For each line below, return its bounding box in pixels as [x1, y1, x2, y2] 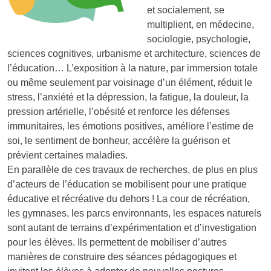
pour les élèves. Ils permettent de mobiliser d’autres [7, 237, 227, 247]
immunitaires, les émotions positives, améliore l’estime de [7, 120, 253, 131]
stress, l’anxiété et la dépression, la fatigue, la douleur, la [7, 91, 249, 102]
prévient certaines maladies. [7, 149, 128, 160]
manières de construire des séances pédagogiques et [7, 251, 237, 262]
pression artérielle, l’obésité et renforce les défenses [7, 106, 230, 117]
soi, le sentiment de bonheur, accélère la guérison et [7, 135, 230, 146]
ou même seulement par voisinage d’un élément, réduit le [7, 77, 252, 88]
